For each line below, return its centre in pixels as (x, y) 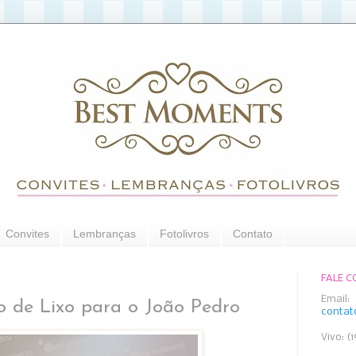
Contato (253, 234)
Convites (27, 234)
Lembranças (104, 234)
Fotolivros (184, 234)
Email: (335, 299)
